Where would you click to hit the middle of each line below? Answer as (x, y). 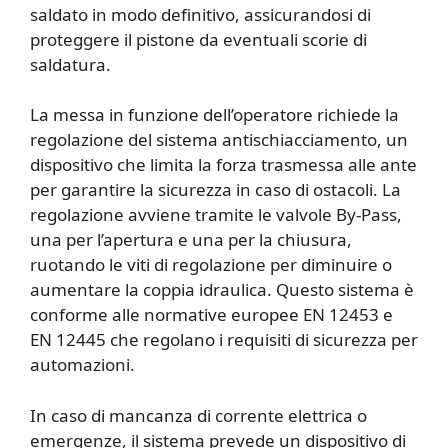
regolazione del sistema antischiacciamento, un (219, 140)
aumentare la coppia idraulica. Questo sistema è (222, 290)
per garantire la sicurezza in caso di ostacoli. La (215, 190)
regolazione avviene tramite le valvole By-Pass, (216, 215)
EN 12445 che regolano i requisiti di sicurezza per (224, 340)
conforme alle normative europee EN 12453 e (211, 315)
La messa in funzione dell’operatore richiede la (214, 115)
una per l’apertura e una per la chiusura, (191, 240)
